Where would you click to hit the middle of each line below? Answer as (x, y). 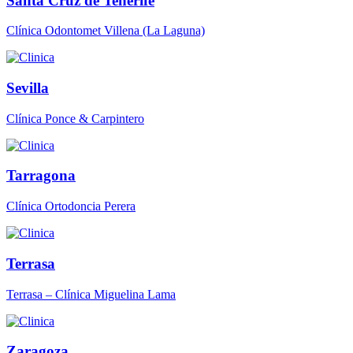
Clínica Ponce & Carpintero (75, 118)
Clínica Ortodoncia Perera (71, 206)
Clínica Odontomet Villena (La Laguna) (106, 31)
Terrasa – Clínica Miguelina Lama (91, 294)
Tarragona (41, 176)
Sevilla (28, 87)
